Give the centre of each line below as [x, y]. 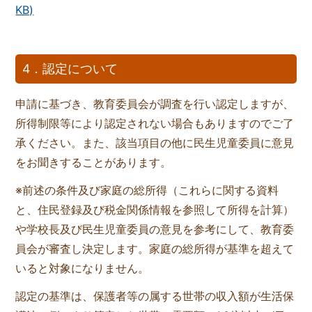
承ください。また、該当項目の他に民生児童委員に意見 [155, 143]
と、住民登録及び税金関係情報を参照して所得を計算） [155, 210]
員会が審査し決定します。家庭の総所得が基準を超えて [155, 249]
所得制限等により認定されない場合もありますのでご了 [155, 124]
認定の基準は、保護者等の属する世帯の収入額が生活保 [155, 296]
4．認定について [70, 69]
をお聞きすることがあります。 [94, 163]
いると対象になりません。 [83, 268]
